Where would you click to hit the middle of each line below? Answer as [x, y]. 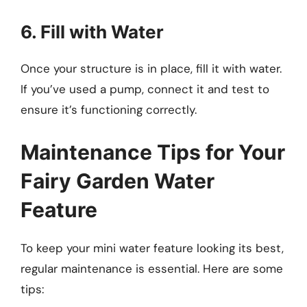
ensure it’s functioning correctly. [109, 110]
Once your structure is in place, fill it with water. [151, 69]
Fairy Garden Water [118, 181]
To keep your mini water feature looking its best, [152, 248]
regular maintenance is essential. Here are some [152, 268]
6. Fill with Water [92, 32]
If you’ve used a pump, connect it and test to [145, 89]
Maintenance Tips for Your [153, 152]
